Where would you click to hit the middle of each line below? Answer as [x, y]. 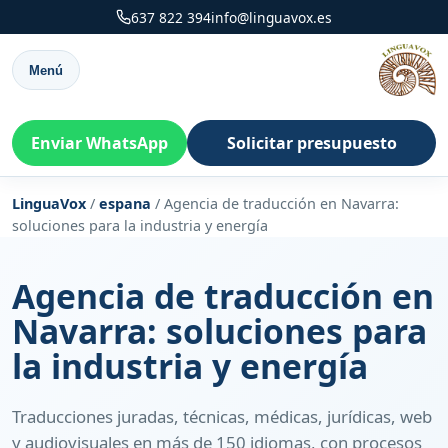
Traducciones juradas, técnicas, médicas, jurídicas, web [222, 416]
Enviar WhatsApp [99, 143]
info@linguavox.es [272, 17]
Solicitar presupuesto [311, 143]
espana [125, 203]
